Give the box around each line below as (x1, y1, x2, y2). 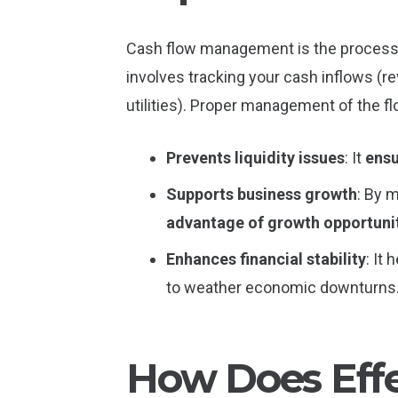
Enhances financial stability (166, 249, 366, 268)
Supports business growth (166, 184, 357, 203)
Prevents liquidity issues (166, 147, 345, 167)
